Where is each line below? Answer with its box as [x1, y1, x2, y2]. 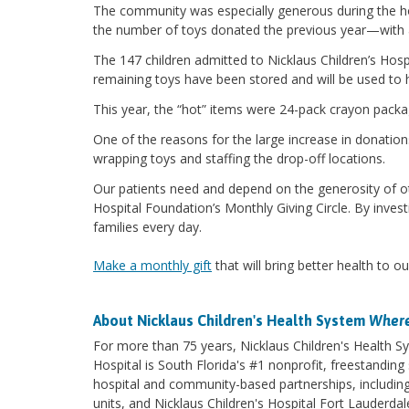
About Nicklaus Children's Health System [93, 312, 369, 329]
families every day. [93, 218, 202, 236]
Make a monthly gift [93, 257, 212, 274]
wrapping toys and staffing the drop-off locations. [93, 150, 385, 167]
